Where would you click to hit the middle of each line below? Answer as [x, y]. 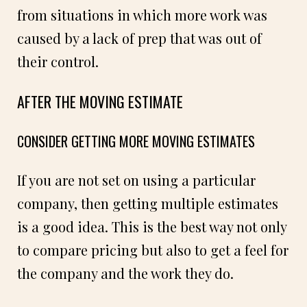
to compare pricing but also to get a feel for [153, 249]
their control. [58, 61]
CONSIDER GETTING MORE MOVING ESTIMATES [136, 141]
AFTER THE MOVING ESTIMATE [100, 101]
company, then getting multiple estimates [148, 203]
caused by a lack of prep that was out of [139, 38]
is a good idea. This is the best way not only [152, 226]
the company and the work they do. [125, 273]
